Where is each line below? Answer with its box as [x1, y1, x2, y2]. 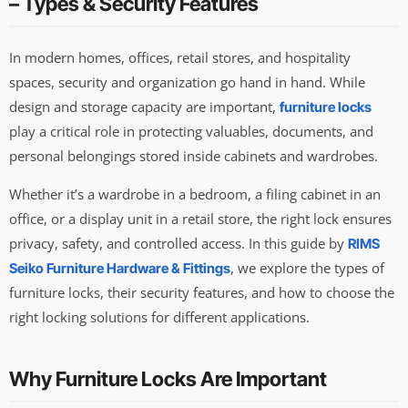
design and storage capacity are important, [9, 97, 280, 117]
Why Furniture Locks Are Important [9, 366, 327, 391]
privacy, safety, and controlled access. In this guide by [9, 233, 348, 252]
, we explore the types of [230, 258, 384, 277]
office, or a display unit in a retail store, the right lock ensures [9, 209, 392, 228]
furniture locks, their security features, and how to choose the [9, 282, 394, 301]
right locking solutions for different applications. [9, 307, 310, 326]
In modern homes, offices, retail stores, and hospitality [9, 48, 351, 67]
